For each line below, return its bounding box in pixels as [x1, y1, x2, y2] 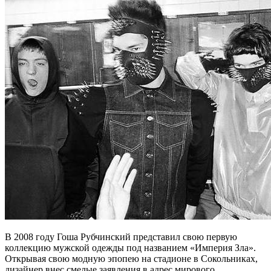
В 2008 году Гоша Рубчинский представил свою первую [5, 232, 237, 243]
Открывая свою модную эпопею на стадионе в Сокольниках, [5, 253, 258, 264]
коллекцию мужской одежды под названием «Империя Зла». [5, 243, 256, 253]
